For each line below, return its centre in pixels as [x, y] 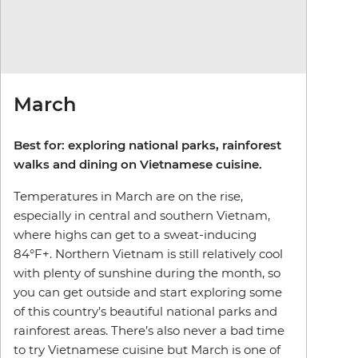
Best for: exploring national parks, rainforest [147, 145]
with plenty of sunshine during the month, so [147, 272]
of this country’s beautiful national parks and [145, 311]
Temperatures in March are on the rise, [128, 196]
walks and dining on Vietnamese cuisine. [138, 164]
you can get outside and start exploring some [148, 292]
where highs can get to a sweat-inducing [135, 234]
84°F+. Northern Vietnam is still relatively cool [148, 253]
